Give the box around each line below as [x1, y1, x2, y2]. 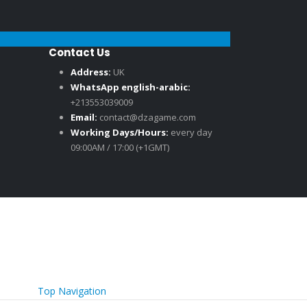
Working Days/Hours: [71, 125, 169, 138]
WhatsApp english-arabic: [71, 80, 191, 93]
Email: [71, 110, 97, 123]
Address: [71, 65, 111, 78]
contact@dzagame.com [99, 110, 196, 123]
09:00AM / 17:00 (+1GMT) [71, 140, 169, 153]
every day [171, 125, 212, 138]
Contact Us [49, 45, 110, 60]
